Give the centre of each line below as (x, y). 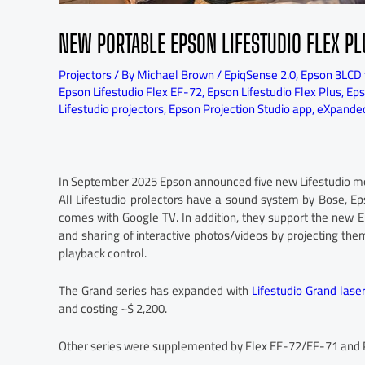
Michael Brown (177, 75)
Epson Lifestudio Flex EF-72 (130, 92)
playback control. (103, 253)
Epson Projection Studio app (240, 109)
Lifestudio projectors (111, 109)
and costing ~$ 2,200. (113, 308)
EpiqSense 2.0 (260, 75)
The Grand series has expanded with (156, 290)
